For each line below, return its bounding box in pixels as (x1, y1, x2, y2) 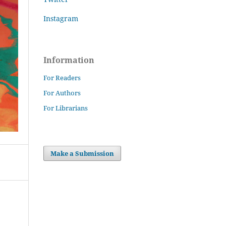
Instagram (43, 13, 78, 23)
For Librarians (43, 103, 88, 112)
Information (43, 54, 94, 66)
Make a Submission (50, 148, 115, 158)
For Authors (43, 88, 81, 97)
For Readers (43, 73, 81, 82)
